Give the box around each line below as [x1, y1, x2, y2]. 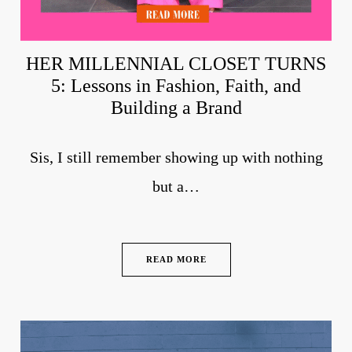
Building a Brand [110, 97, 242, 119]
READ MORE [145, 255, 207, 265]
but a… [152, 178, 200, 196]
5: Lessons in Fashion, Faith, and [51, 75, 301, 97]
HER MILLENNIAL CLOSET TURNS [26, 53, 326, 75]
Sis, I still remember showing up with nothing [29, 148, 323, 167]
